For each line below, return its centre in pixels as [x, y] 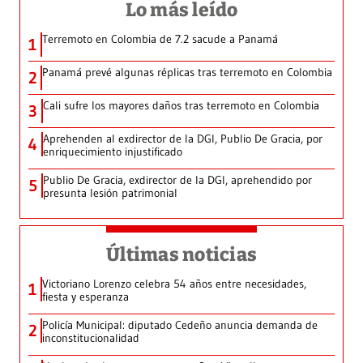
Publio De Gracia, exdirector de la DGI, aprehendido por [177, 180]
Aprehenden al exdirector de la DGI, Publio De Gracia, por [183, 139]
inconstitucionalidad [91, 338]
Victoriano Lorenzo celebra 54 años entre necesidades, [174, 284]
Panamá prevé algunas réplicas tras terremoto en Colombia [187, 73]
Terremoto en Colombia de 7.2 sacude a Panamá [160, 39]
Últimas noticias [181, 255]
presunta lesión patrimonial [110, 193]
